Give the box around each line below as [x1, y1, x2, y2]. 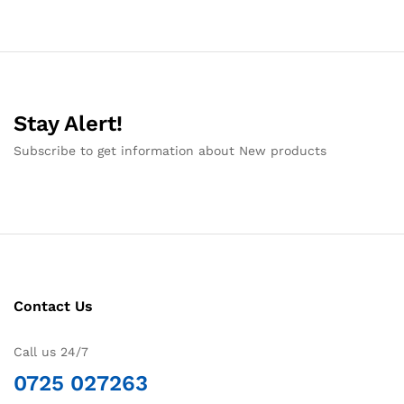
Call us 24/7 [14, 344, 88, 360]
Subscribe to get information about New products [14, 143, 326, 159]
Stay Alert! [14, 111, 123, 137]
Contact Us [14, 298, 93, 316]
